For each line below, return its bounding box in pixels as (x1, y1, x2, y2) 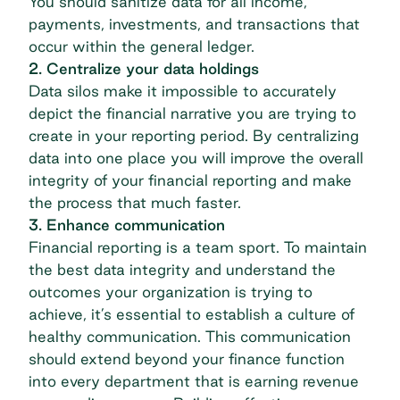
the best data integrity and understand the (29, 261, 336, 279)
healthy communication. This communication (29, 328, 351, 346)
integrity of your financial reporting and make (29, 171, 352, 189)
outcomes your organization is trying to (29, 283, 312, 301)
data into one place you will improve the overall (29, 149, 363, 167)
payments (29, 15, 101, 33)
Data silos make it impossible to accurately (29, 82, 337, 100)
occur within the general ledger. (29, 37, 259, 55)
